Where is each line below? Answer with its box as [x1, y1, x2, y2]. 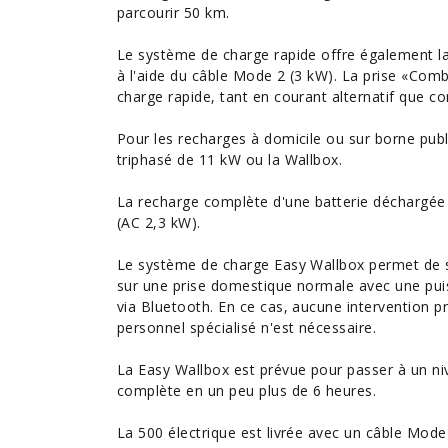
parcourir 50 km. [117, 3, 230, 22]
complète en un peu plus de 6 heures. [117, 381, 377, 400]
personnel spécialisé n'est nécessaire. [117, 318, 377, 337]
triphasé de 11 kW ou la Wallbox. [117, 150, 343, 169]
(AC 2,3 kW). [117, 213, 201, 232]
